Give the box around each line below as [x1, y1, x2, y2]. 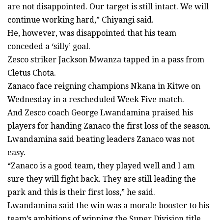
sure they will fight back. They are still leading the [7, 174, 196, 184]
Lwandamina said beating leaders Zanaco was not [7, 135, 194, 144]
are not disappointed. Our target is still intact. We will [7, 2, 209, 12]
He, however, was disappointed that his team [7, 28, 176, 38]
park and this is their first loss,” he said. [7, 188, 155, 197]
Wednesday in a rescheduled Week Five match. [7, 95, 184, 105]
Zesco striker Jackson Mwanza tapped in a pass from [7, 55, 204, 65]
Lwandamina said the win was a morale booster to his [7, 201, 209, 211]
